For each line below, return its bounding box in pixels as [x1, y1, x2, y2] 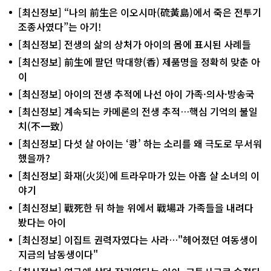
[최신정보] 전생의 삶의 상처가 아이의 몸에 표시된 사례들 [18, 36, 251, 51]
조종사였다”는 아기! [18, 19, 102, 34]
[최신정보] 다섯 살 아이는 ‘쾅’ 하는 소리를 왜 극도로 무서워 [18, 135, 262, 151]
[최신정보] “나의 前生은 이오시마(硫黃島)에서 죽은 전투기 [18, 4, 261, 19]
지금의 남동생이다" [18, 246, 98, 261]
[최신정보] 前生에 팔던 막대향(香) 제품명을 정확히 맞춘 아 [18, 54, 260, 69]
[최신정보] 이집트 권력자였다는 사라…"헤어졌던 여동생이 [18, 232, 258, 247]
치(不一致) [18, 118, 64, 133]
